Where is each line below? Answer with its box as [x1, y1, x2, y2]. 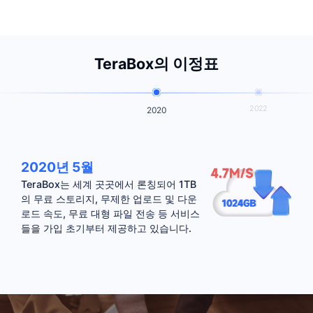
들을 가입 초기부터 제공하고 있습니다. [20, 222, 191, 235]
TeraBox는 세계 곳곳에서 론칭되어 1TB [20, 178, 196, 191]
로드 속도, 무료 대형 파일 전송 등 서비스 [20, 208, 200, 220]
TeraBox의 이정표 [94, 54, 219, 73]
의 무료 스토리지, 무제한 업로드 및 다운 [20, 193, 197, 205]
